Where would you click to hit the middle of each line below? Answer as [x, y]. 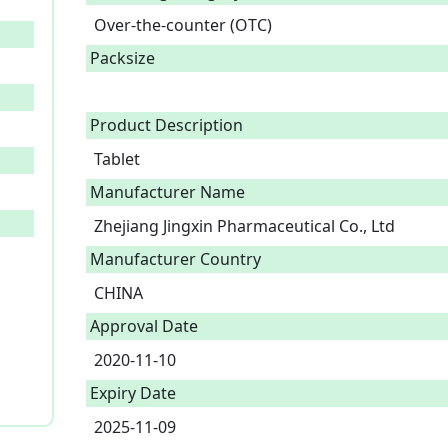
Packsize [122, 58]
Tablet [119, 159]
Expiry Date [133, 393]
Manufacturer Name [167, 192]
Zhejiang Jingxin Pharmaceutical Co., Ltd [244, 226]
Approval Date [144, 326]
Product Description [166, 125]
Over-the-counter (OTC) [187, 25]
